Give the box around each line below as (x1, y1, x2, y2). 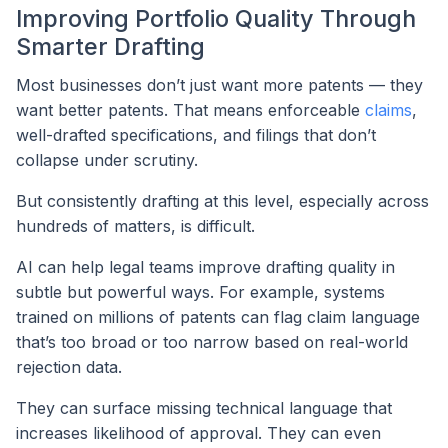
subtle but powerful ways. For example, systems (16, 282, 385, 303)
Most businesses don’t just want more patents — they (16, 75, 423, 96)
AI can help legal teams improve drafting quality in (16, 257, 395, 278)
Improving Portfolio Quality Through (16, 4, 416, 34)
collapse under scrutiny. (16, 150, 198, 171)
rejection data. (16, 357, 122, 378)
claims (365, 100, 412, 121)
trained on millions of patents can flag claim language (16, 307, 420, 328)
